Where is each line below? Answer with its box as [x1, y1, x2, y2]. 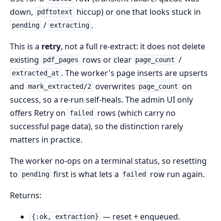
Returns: [10, 189, 41, 201]
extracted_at [11, 69, 59, 77]
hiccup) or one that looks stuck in [74, 6, 201, 17]
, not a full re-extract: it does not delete [61, 40, 205, 52]
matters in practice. [10, 134, 82, 145]
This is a [10, 40, 41, 52]
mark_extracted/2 [28, 82, 91, 91]
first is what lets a [51, 168, 121, 180]
